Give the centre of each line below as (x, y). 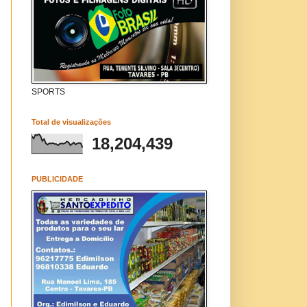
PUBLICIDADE (57, 179)
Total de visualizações (71, 122)
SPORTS (48, 92)
